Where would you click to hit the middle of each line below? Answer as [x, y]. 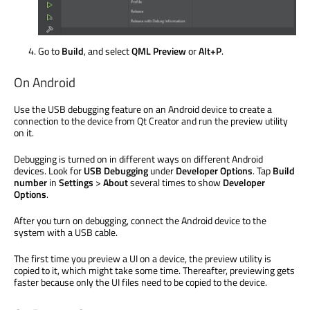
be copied [192, 282]
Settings [76, 183]
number [30, 183]
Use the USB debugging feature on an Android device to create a [143, 109]
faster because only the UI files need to [94, 282]
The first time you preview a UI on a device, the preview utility [139, 259]
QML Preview [159, 51]
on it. [24, 133]
